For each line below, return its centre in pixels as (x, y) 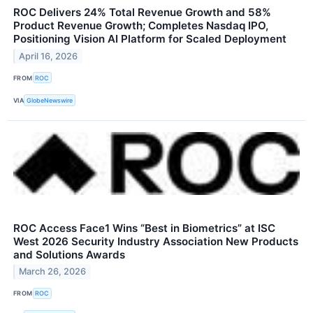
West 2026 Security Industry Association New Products (156, 241)
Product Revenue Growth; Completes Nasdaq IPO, (141, 26)
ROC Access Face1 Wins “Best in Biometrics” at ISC (144, 228)
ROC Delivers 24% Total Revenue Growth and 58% (142, 13)
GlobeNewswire (50, 101)
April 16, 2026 (49, 57)
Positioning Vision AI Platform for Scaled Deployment (150, 39)
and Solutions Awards (69, 254)
